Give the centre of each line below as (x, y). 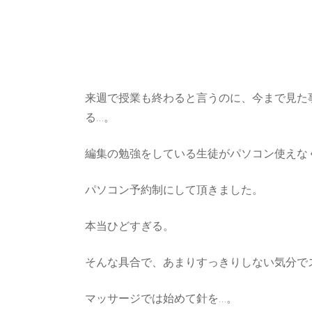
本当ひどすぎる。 (130, 226)
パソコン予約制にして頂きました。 (174, 190)
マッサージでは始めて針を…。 (161, 299)
